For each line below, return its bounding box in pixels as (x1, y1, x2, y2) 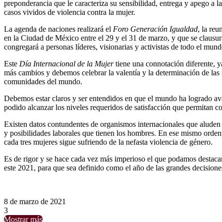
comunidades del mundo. (4, 77, 82, 86)
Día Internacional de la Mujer (19, 59, 113, 68)
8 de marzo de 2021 (4, 197, 66, 206)
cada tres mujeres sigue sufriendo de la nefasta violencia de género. (4, 137, 213, 146)
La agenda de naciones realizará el (4, 24, 113, 33)
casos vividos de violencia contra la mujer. (4, 7, 135, 16)
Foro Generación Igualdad (113, 24, 198, 33)
